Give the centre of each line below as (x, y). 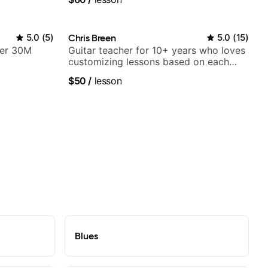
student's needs (104, 73)
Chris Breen (92, 38)
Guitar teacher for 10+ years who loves (157, 51)
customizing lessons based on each (149, 62)
